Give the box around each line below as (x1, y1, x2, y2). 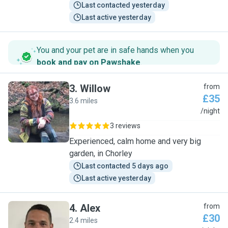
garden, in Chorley (69, 149, 132, 158)
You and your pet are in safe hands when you (37, 45, 194, 55)
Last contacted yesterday (81, 1, 165, 9)
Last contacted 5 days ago (81, 162, 168, 170)
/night (201, 107, 220, 115)
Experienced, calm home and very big (69, 136, 201, 146)
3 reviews (110, 122, 140, 130)
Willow (80, 82, 110, 95)
